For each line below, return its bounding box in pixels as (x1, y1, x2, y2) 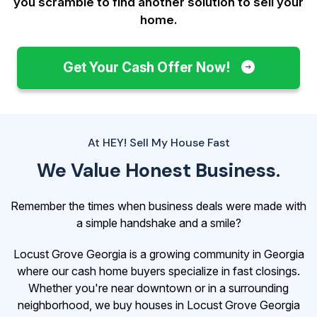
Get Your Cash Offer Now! (62, 59, 233, 76)
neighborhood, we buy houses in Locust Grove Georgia (17, 297, 300, 312)
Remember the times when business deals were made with (11, 198, 306, 213)
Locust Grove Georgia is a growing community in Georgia (13, 246, 304, 261)
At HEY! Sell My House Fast (87, 134, 230, 150)
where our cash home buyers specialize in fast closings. (17, 263, 300, 278)
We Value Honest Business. (37, 157, 280, 183)
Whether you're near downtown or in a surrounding (28, 280, 289, 295)
